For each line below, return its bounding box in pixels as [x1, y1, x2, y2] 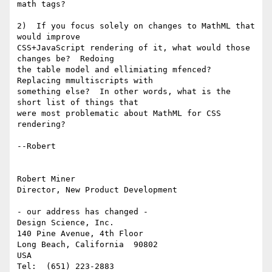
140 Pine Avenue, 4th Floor [17, 229, 143, 239]
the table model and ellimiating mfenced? [17, 65, 211, 75]
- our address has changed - [17, 207, 148, 217]
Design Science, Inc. [17, 218, 114, 228]
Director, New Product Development [17, 185, 177, 195]
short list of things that [17, 98, 138, 107]
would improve [17, 32, 80, 42]
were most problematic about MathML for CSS [17, 109, 221, 118]
